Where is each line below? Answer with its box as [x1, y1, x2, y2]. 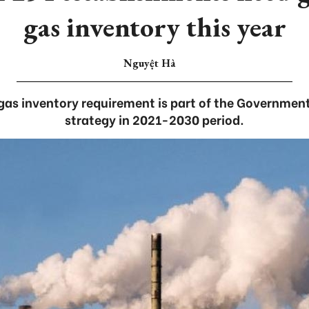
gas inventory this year [23, 9, 286, 45]
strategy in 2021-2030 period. [65, 110, 244, 128]
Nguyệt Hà [123, 56, 175, 70]
